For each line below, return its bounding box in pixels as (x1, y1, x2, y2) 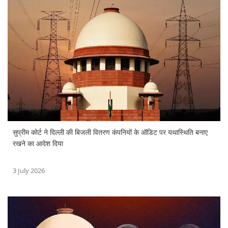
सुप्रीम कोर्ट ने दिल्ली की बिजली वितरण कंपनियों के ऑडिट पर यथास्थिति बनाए (13, 128, 208, 136)
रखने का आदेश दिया (13, 139, 63, 148)
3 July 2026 (13, 165, 45, 175)
